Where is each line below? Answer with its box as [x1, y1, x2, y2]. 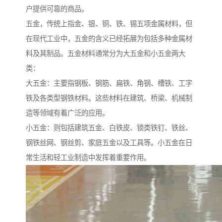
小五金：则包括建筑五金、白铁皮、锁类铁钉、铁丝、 [26, 124, 192, 132]
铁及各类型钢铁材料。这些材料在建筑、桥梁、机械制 [26, 94, 192, 103]
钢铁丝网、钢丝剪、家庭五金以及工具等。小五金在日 [26, 139, 192, 147]
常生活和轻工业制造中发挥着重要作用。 [26, 154, 151, 162]
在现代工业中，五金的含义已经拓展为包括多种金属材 [26, 35, 192, 43]
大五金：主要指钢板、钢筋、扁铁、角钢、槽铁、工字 [26, 79, 192, 88]
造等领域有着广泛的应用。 [26, 109, 109, 117]
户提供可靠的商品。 [26, 5, 88, 13]
